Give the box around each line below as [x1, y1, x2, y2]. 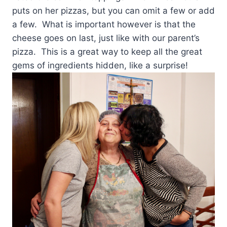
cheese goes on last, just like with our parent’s [12, 33, 200, 44]
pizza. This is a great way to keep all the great [12, 47, 202, 57]
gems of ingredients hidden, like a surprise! [12, 60, 188, 71]
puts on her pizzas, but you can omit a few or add [12, 6, 215, 16]
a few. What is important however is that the [12, 19, 196, 30]
